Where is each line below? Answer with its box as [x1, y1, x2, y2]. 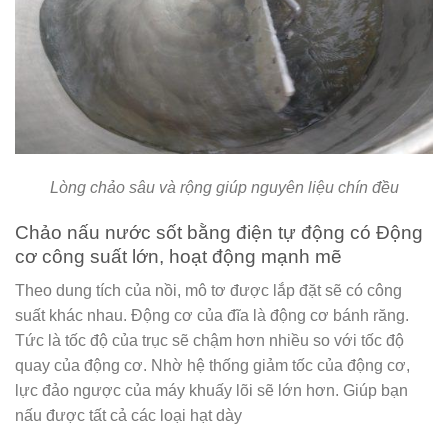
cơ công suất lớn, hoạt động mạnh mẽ [15, 245, 342, 267]
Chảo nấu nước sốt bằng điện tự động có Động [15, 221, 423, 243]
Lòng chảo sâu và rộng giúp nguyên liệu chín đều [49, 179, 399, 197]
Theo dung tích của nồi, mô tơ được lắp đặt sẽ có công [15, 282, 402, 300]
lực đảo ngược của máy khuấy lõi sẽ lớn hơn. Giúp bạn [15, 382, 408, 400]
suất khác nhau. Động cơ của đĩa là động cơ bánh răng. [15, 307, 409, 325]
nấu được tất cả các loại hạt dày [15, 407, 242, 425]
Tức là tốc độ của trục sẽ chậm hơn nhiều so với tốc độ [15, 332, 404, 350]
